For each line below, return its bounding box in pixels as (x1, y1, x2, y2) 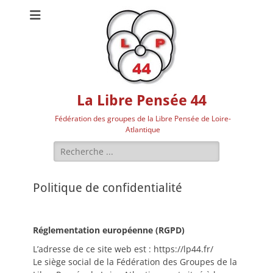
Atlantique (126, 124, 160, 135)
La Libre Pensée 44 (76, 92, 207, 109)
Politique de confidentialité (33, 180, 182, 195)
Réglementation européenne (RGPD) (33, 224, 185, 236)
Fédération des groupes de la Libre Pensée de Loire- (55, 113, 231, 124)
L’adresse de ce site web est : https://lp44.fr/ (33, 243, 213, 255)
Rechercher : (53, 141, 105, 153)
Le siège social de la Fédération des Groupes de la (33, 256, 237, 268)
